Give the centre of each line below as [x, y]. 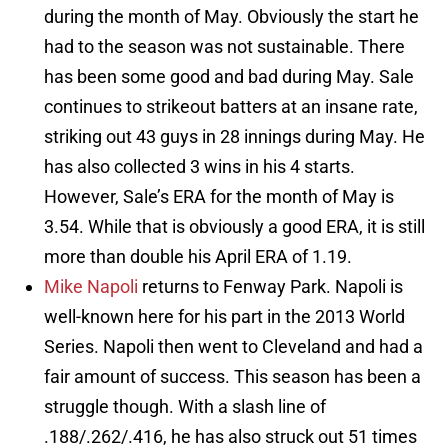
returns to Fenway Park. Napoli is [270, 287]
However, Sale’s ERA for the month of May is [219, 197]
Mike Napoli [91, 287]
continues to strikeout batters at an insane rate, [231, 107]
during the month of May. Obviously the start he [231, 17]
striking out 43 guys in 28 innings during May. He [234, 137]
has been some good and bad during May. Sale [229, 77]
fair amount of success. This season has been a [232, 377]
